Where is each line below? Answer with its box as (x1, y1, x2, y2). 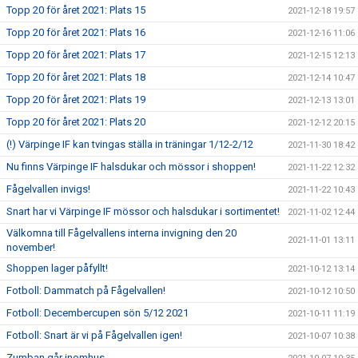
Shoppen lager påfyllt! (6, 262, 108, 274)
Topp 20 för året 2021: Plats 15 (6, 4, 145, 16)
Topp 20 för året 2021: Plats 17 (6, 49, 145, 61)
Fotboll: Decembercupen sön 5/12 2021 (6, 307, 189, 319)
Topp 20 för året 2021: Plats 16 (6, 26, 145, 38)
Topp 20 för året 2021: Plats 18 (6, 71, 145, 83)
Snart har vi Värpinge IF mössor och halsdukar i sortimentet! (6, 205, 280, 217)
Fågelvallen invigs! (6, 183, 90, 195)
